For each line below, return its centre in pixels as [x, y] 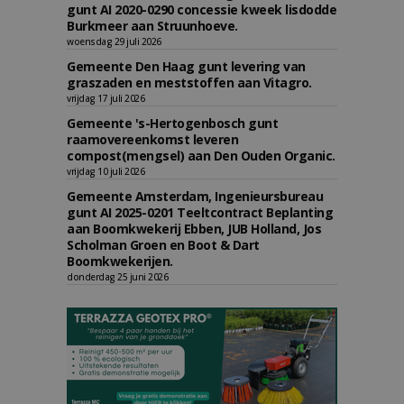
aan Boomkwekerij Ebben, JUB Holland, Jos [194, 229]
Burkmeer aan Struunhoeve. [152, 26]
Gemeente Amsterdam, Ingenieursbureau [195, 196]
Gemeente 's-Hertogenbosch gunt [172, 123]
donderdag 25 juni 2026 [117, 277]
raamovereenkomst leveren [152, 139]
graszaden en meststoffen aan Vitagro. [189, 83]
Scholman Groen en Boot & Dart [163, 245]
